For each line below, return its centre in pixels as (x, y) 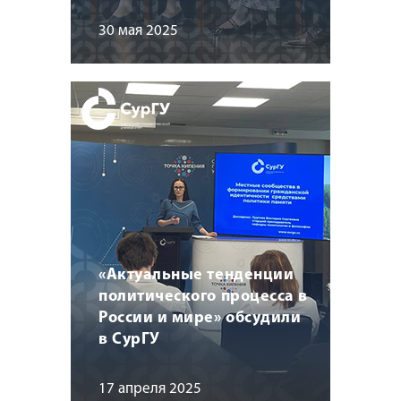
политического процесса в (203, 296)
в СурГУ (129, 339)
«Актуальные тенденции (196, 275)
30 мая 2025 (138, 30)
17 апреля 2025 (150, 388)
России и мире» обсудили (200, 318)
